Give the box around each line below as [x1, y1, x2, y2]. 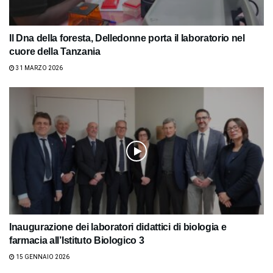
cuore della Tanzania [9, 46, 101, 57]
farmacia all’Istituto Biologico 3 [9, 235, 144, 246]
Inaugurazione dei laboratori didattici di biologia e [9, 222, 227, 233]
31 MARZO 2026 [15, 65, 63, 72]
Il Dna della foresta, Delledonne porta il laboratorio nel [9, 33, 245, 44]
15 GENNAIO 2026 [15, 253, 69, 261]
